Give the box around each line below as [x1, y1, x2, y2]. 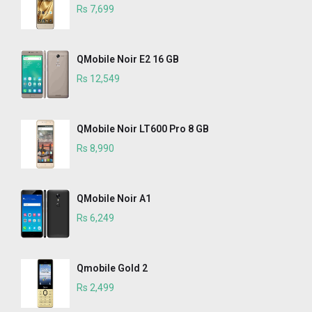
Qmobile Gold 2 [77, 263, 148, 274]
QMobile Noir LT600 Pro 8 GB [77, 123, 209, 135]
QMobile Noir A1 [77, 193, 151, 205]
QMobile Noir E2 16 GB [77, 54, 179, 65]
